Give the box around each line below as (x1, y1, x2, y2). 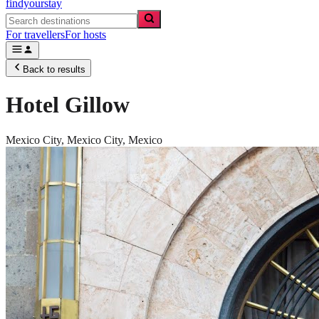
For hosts (65, 28, 106, 41)
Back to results (23, 64, 85, 75)
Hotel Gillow (6, 92, 130, 118)
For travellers (6, 28, 65, 41)
